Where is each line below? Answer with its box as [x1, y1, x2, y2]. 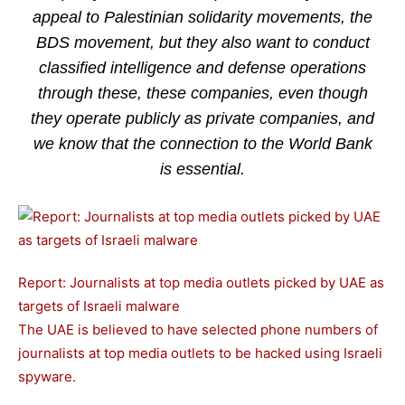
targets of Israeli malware [18, 297, 180, 315]
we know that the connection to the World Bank [33, 135, 372, 153]
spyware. [18, 368, 76, 385]
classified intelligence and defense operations [39, 59, 366, 77]
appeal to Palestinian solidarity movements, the [33, 8, 372, 26]
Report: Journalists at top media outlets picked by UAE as [18, 274, 384, 291]
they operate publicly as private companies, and [31, 109, 374, 127]
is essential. [160, 160, 245, 178]
